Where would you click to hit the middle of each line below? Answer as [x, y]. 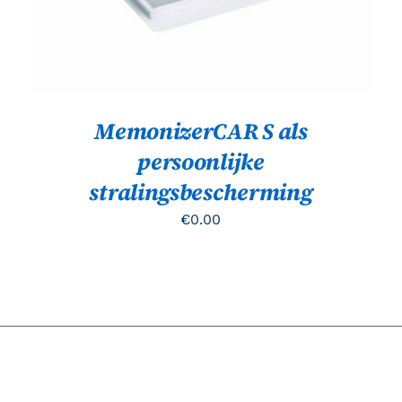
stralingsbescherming [201, 192]
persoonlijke [201, 161]
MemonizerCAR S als [201, 131]
